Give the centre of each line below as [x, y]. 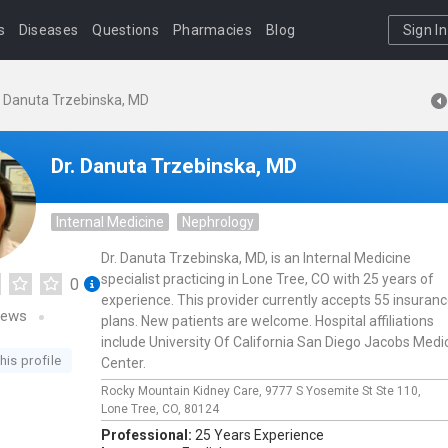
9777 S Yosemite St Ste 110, [344, 391]
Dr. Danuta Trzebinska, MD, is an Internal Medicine [256, 258]
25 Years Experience [259, 435]
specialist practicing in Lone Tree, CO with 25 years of [267, 279]
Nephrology [218, 222]
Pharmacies [212, 30]
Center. [123, 363]
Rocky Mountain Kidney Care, [183, 391]
